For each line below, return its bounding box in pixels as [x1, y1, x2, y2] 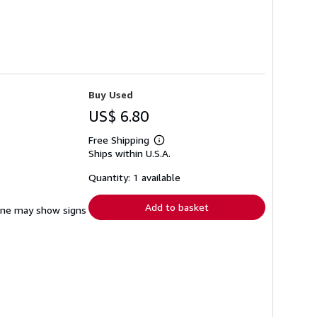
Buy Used [88, 88, 133, 100]
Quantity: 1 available [88, 171, 180, 183]
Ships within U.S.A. [88, 146, 171, 159]
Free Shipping [88, 133, 149, 146]
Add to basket [145, 200, 209, 213]
